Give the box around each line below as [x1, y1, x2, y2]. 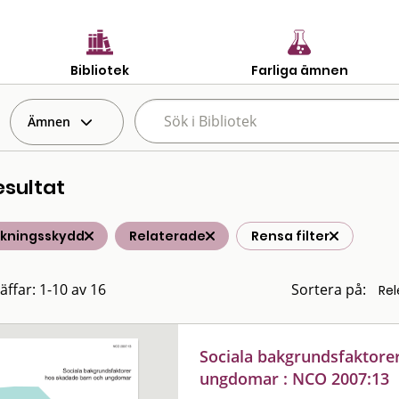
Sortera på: [291, 280, 366, 299]
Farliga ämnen [250, 61, 348, 79]
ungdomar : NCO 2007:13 [199, 367, 390, 389]
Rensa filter [251, 227, 330, 245]
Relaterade [129, 227, 206, 245]
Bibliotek [70, 61, 129, 79]
